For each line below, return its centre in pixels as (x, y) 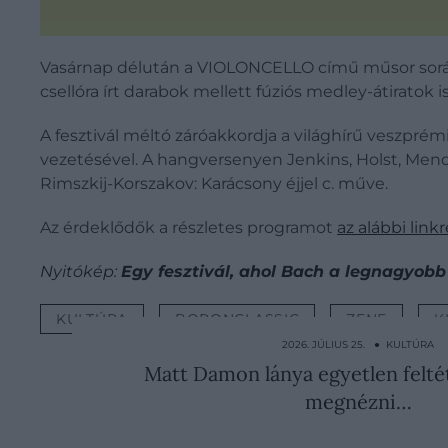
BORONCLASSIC (237, 318)
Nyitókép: (80, 271)
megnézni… (358, 401)
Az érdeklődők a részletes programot (188, 227)
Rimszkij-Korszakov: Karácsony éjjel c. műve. (214, 183)
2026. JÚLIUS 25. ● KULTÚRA (358, 344)
